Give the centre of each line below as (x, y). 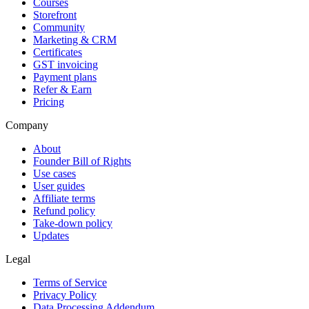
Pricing (49, 102)
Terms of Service (70, 283)
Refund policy (64, 211)
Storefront (55, 15)
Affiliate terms (64, 199)
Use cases (54, 174)
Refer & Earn (62, 90)
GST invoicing (66, 65)
